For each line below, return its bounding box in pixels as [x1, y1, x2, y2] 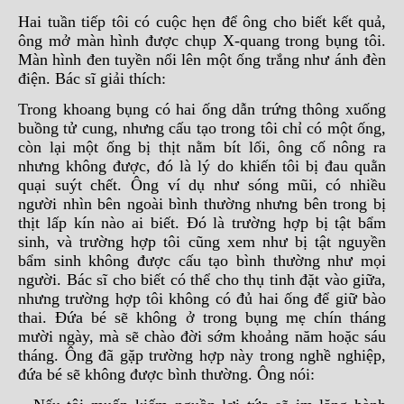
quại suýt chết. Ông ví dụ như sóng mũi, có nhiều [18, 176, 386, 194]
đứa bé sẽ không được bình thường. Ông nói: [18, 365, 315, 383]
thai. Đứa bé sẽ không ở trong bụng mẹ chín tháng [18, 308, 386, 326]
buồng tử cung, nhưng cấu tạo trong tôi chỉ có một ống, [18, 119, 386, 137]
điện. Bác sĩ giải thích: [18, 69, 170, 87]
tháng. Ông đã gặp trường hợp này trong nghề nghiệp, [18, 346, 386, 364]
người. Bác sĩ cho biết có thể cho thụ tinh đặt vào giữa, [18, 271, 386, 289]
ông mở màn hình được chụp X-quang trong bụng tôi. [18, 32, 386, 50]
